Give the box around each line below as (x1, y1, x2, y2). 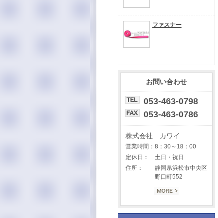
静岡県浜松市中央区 (155, 164, 207, 171)
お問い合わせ (146, 78, 187, 86)
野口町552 (155, 173, 182, 180)
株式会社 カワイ (126, 132, 180, 140)
